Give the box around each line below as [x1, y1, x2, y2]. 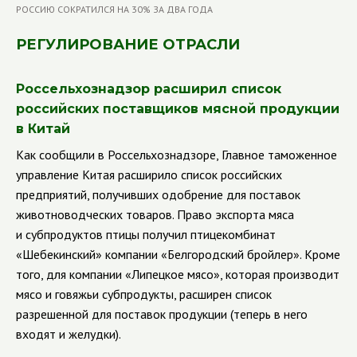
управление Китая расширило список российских [16, 167, 282, 182]
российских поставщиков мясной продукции [16, 101, 339, 116]
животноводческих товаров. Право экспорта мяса [16, 206, 294, 222]
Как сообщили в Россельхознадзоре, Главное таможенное [16, 147, 337, 163]
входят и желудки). [16, 326, 121, 342]
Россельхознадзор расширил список [16, 81, 281, 96]
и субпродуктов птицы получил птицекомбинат [16, 226, 276, 242]
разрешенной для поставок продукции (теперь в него [16, 306, 308, 322]
